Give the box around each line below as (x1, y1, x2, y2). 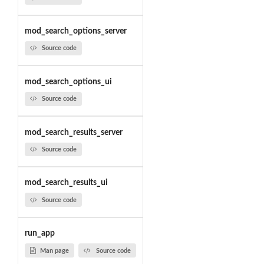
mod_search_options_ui (24, 77, 112, 86)
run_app (24, 229, 55, 238)
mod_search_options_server (24, 27, 127, 36)
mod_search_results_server (24, 128, 123, 137)
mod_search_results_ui (24, 179, 108, 187)
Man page (39, 247, 69, 254)
